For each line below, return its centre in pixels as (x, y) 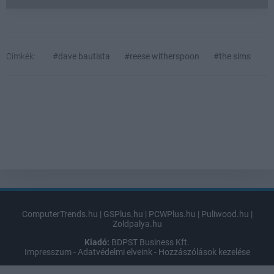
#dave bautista (81, 57)
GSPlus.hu (123, 214)
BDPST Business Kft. (150, 243)
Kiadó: (97, 243)
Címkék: (21, 57)
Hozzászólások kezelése (204, 252)
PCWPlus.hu (172, 214)
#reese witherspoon (162, 57)
